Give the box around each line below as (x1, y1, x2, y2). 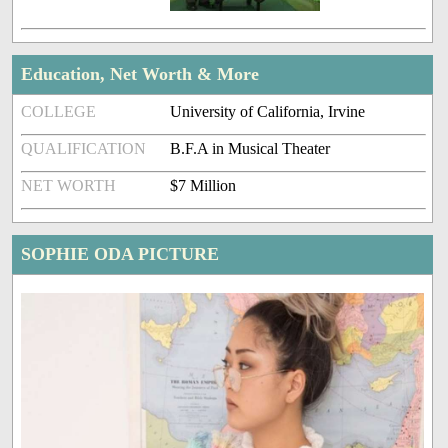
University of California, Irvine (170, 103, 366, 121)
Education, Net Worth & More (21, 64, 260, 85)
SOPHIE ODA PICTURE (21, 244, 220, 265)
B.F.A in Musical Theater (170, 140, 331, 158)
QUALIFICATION (21, 140, 147, 158)
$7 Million (170, 177, 237, 195)
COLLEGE (21, 103, 97, 121)
